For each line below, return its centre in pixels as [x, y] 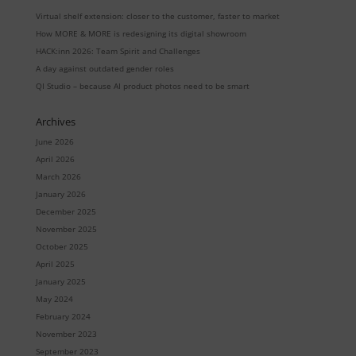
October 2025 [62, 247]
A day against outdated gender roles [104, 69]
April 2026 [55, 159]
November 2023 [66, 334]
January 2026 [60, 194]
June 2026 [54, 142]
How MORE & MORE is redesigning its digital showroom [141, 34]
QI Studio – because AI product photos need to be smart [142, 86]
